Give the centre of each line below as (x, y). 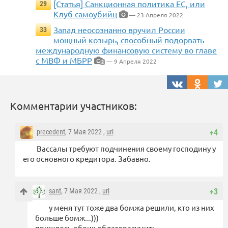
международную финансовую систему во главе (126, 50)
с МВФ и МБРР (64, 60)
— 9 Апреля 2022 (131, 61)
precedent (51, 132)
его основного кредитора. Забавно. (88, 159)
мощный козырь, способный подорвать (129, 40)
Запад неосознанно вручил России (119, 30)
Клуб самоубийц (85, 14)
